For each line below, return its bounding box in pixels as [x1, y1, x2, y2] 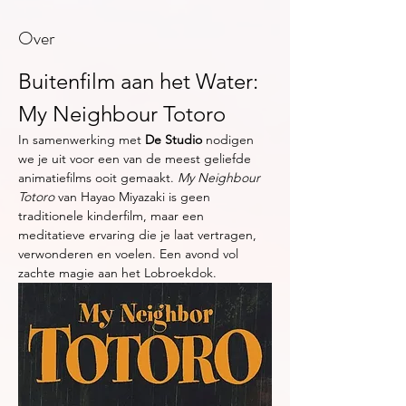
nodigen [202, 131, 257, 148]
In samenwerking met [18, 131, 145, 148]
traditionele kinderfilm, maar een [18, 208, 208, 224]
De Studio [145, 131, 202, 148]
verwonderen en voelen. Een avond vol [18, 246, 242, 262]
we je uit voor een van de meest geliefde [18, 150, 255, 167]
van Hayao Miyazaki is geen [54, 188, 214, 205]
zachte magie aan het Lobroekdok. [18, 265, 217, 281]
